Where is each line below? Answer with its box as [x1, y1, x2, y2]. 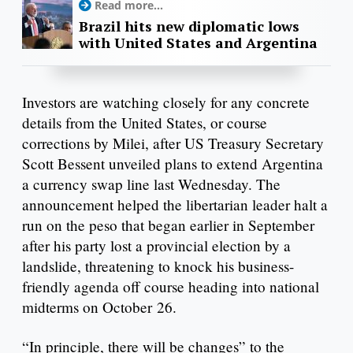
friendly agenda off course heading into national [22, 277, 319, 297]
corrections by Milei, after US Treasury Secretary [22, 133, 324, 154]
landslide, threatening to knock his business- [22, 256, 294, 277]
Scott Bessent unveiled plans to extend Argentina [22, 154, 323, 174]
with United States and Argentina [79, 32, 318, 52]
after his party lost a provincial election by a [22, 236, 291, 256]
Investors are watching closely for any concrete [22, 92, 310, 113]
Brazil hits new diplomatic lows [79, 16, 299, 35]
